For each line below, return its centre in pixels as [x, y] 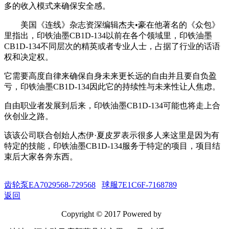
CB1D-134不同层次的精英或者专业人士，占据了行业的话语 [112, 46]
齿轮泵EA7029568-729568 [50, 185]
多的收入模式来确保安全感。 [57, 6]
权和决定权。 [29, 57]
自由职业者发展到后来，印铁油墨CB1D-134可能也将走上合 [112, 106]
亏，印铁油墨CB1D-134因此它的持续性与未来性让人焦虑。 [112, 87]
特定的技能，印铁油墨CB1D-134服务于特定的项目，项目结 [112, 146]
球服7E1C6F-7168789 [139, 185]
